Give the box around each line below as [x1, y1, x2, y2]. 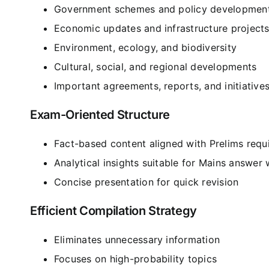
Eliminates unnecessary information [53, 233, 220, 246]
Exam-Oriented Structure [29, 107, 171, 122]
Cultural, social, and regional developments [53, 60, 257, 73]
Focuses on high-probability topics [53, 252, 217, 265]
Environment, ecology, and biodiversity [53, 41, 237, 53]
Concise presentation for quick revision [53, 175, 239, 188]
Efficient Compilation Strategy [29, 203, 197, 218]
